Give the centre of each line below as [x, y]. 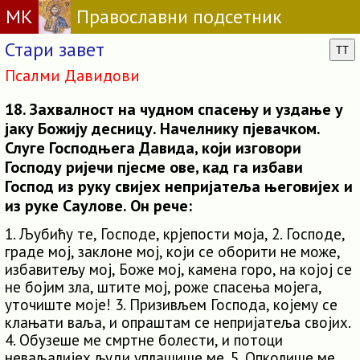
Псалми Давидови [72, 76]
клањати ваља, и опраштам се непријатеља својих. [178, 322]
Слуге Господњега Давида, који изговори [153, 148]
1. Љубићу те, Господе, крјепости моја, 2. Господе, [175, 234]
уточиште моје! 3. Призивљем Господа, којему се [171, 305]
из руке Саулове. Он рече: [98, 206]
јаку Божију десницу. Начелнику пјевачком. [162, 129]
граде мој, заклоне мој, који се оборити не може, [172, 252]
